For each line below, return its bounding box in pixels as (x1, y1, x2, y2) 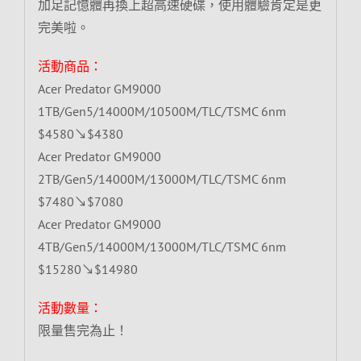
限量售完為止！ (37, 322, 128, 338)
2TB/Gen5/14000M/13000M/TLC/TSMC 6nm (37, 170, 286, 187)
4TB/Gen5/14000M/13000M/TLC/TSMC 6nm (37, 238, 286, 255)
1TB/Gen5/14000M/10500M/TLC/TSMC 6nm (37, 102, 286, 119)
